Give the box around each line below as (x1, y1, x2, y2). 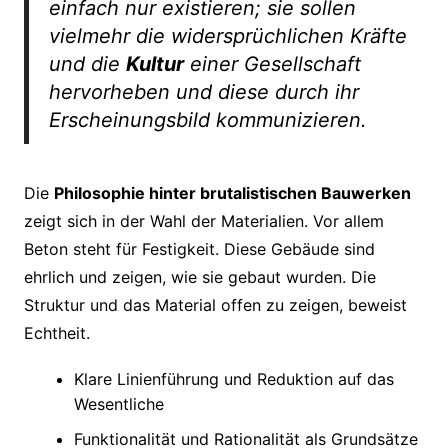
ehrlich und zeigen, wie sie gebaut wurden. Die (23, 266, 376, 287)
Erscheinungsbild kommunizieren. (48, 107, 367, 132)
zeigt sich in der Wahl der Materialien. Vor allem (23, 210, 384, 231)
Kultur (125, 51, 184, 76)
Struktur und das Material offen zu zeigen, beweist (23, 294, 407, 315)
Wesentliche (73, 393, 164, 414)
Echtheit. (23, 322, 90, 343)
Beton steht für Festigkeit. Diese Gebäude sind (23, 238, 375, 259)
